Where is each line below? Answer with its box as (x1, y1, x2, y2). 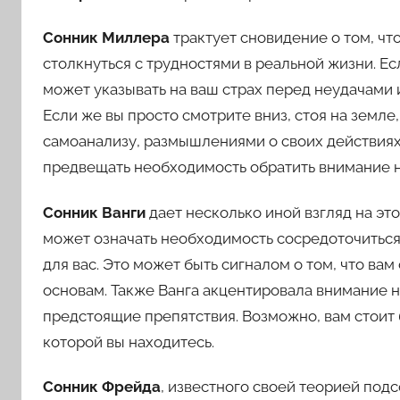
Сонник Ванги (43, 203, 146, 221)
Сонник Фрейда (43, 377, 161, 396)
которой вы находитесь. (43, 332, 214, 351)
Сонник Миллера (43, 29, 170, 47)
